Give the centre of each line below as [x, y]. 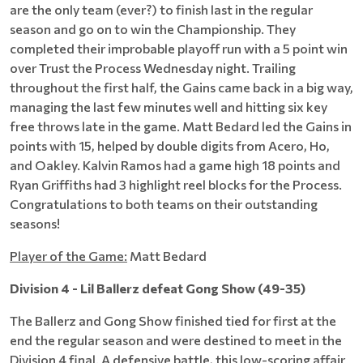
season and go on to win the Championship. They [153, 29]
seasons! [35, 223]
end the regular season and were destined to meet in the [176, 340]
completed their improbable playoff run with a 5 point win [179, 48]
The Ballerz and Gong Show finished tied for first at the [173, 320]
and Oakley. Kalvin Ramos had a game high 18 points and [175, 165]
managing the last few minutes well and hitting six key [169, 107]
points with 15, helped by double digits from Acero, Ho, [170, 145]
